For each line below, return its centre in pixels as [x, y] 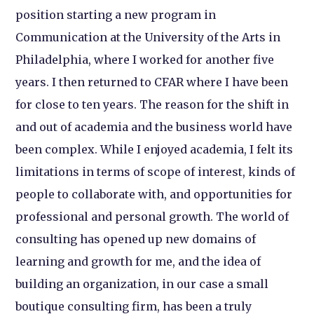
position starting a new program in [116, 14]
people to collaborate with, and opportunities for [154, 194]
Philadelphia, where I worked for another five [145, 59]
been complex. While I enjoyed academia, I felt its [155, 149]
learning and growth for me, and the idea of [138, 261]
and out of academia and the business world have [154, 127]
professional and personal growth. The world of [152, 216]
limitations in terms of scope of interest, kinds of [156, 171]
